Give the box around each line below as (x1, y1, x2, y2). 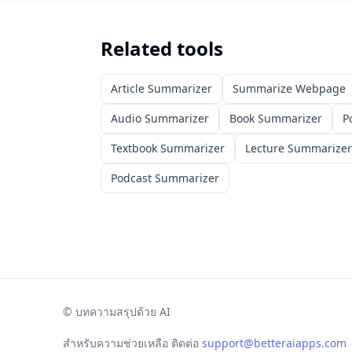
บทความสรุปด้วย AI (75, 304, 170, 319)
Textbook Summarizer (111, 141, 225, 156)
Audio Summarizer (111, 111, 209, 126)
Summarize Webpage (233, 81, 346, 96)
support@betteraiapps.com (202, 335, 346, 350)
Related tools (101, 35, 223, 61)
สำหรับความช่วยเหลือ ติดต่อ (63, 335, 199, 350)
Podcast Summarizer (111, 170, 219, 185)
